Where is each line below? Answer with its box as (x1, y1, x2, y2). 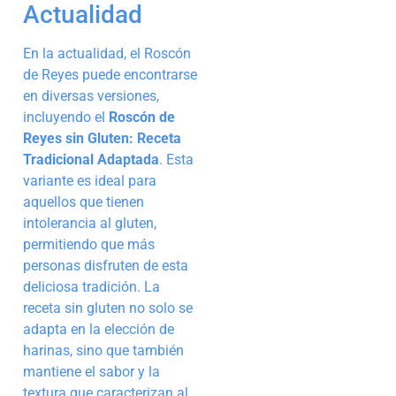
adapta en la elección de (23, 320, 174, 338)
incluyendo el (23, 108, 109, 126)
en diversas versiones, (23, 87, 159, 104)
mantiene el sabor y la (23, 362, 160, 380)
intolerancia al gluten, (23, 214, 156, 232)
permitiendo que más (23, 235, 155, 253)
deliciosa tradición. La (23, 278, 160, 295)
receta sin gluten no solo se (23, 299, 193, 316)
